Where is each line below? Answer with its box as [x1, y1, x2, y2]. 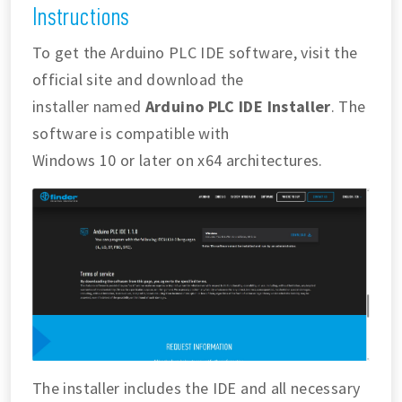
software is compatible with [32, 123, 230, 144]
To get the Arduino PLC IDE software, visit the [32, 42, 358, 63]
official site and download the [32, 69, 244, 90]
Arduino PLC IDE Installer [144, 96, 331, 117]
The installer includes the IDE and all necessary [32, 377, 361, 398]
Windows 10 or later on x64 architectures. [32, 150, 323, 170]
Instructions [32, 2, 130, 31]
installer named [32, 96, 145, 117]
